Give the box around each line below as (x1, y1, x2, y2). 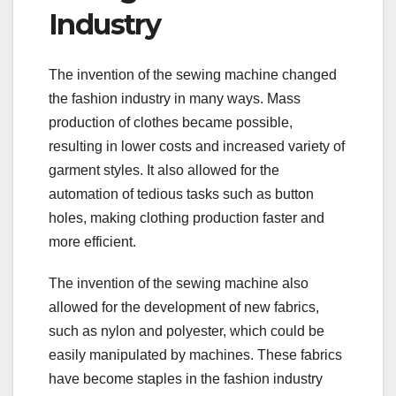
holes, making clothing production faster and (49, 209, 324, 225)
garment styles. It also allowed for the (49, 162, 279, 178)
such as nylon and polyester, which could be (49, 323, 324, 339)
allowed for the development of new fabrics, (49, 299, 319, 315)
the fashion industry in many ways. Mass (49, 90, 301, 106)
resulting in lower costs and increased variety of (49, 138, 345, 154)
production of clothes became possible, (49, 114, 293, 130)
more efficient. (49, 233, 136, 249)
